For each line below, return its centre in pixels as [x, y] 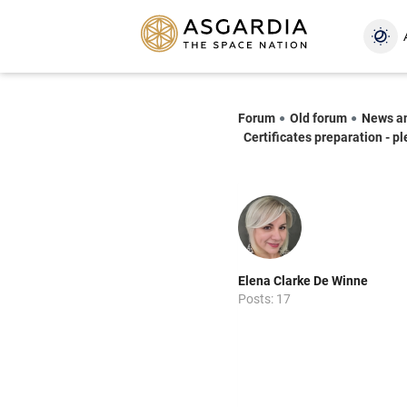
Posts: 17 [264, 298]
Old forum [318, 118]
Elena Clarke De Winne [303, 280]
